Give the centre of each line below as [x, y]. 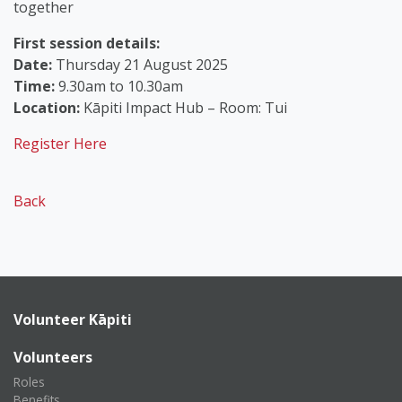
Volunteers [53, 358]
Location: [47, 108]
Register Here [60, 144]
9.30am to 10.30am [119, 87]
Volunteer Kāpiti [73, 320]
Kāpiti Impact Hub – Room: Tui [184, 108]
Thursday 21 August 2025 [140, 65]
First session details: [87, 44]
